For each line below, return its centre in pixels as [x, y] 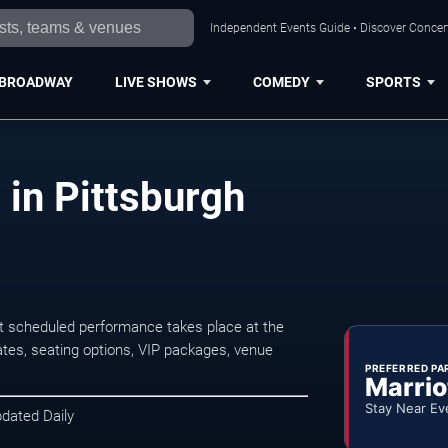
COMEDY [281, 81]
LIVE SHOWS [155, 81]
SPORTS [393, 81]
